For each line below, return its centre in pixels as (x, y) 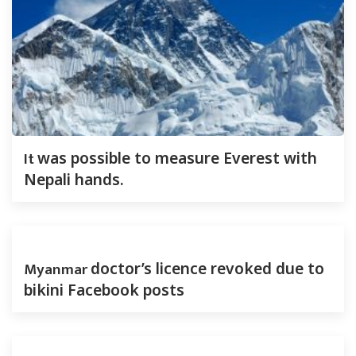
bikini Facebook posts (104, 289)
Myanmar (57, 269)
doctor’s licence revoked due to (207, 268)
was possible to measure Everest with (177, 157)
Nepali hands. (74, 179)
